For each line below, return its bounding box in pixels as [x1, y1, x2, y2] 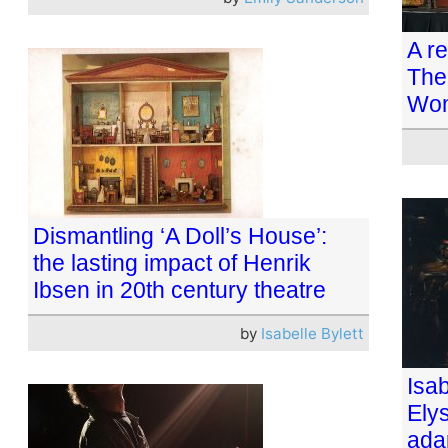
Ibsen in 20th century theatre [33, 276, 326, 303]
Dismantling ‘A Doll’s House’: [33, 222, 327, 249]
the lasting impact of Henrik [33, 249, 311, 276]
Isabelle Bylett [260, 323, 364, 343]
